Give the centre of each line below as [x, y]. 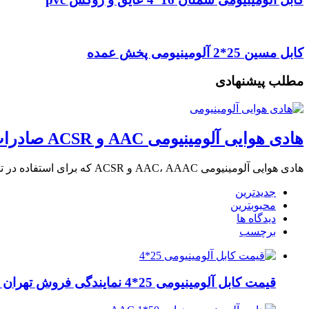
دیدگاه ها [256, 219]
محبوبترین [253, 206]
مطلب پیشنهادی [259, 81]
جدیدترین [256, 192]
